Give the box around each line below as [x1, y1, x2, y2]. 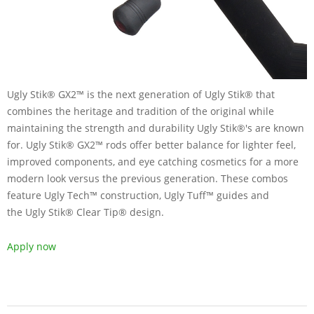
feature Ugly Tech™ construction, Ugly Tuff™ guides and [7, 188, 269, 202]
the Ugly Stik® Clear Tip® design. [7, 205, 164, 219]
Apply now [7, 239, 56, 253]
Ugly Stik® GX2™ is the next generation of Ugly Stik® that [7, 87, 275, 101]
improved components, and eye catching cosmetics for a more [7, 154, 299, 168]
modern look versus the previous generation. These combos [7, 171, 288, 185]
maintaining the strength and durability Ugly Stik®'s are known [7, 121, 304, 135]
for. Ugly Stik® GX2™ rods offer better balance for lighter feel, [7, 137, 296, 151]
